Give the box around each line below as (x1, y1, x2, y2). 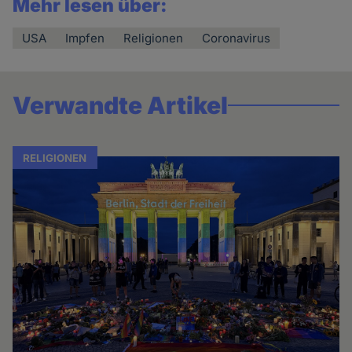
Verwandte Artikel (13, 90, 229, 119)
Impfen (65, 31, 105, 46)
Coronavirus (202, 31, 271, 46)
